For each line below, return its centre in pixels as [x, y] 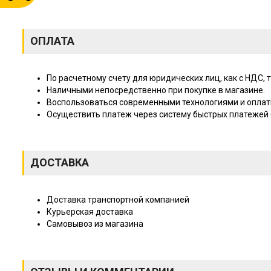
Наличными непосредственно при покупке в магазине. [156, 90]
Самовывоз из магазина [95, 224]
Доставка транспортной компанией [118, 200]
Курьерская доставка [90, 212]
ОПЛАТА [52, 41]
